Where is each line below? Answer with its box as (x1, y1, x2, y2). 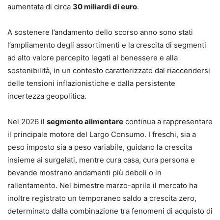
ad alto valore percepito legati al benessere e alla (7, 53, 178, 63)
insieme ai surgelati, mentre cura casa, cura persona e (7, 155, 195, 165)
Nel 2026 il (7, 117, 47, 127)
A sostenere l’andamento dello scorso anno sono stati (7, 27, 193, 37)
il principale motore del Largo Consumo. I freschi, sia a (7, 130, 196, 139)
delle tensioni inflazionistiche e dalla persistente (7, 79, 175, 88)
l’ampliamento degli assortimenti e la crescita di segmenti (7, 40, 206, 50)
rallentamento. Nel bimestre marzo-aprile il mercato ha (7, 181, 197, 191)
